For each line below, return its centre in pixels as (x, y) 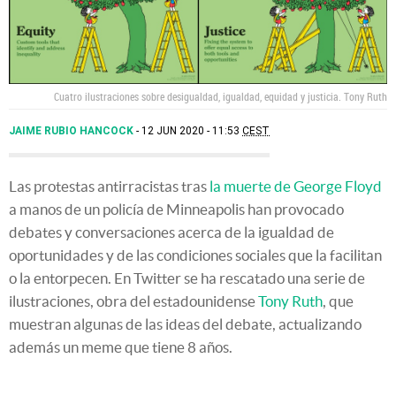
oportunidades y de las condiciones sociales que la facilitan (195, 255)
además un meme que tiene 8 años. (121, 346)
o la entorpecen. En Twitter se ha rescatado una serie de (187, 278)
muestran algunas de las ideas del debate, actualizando (185, 324)
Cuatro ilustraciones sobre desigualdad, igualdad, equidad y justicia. (199, 96)
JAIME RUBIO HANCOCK (72, 130)
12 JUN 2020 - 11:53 (192, 130)
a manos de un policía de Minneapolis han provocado (176, 209)
